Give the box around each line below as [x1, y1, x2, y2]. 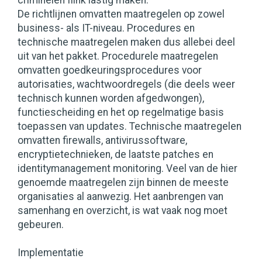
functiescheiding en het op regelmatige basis [18, 106, 224, 119]
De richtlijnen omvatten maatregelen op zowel [18, 8, 225, 20]
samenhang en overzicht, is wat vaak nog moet [18, 205, 227, 217]
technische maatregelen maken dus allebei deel [18, 36, 235, 49]
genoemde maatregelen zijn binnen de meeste [18, 177, 229, 189]
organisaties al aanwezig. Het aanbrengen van [18, 191, 223, 203]
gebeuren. [18, 219, 64, 231]
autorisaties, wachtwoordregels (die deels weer [18, 78, 235, 91]
